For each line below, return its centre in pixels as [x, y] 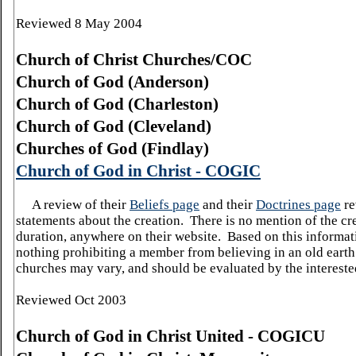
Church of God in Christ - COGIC [138, 171]
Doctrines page [298, 205]
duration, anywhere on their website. [118, 236]
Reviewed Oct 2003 [71, 300]
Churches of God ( [81, 149]
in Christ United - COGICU [224, 336]
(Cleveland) [168, 126]
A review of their [81, 205]
